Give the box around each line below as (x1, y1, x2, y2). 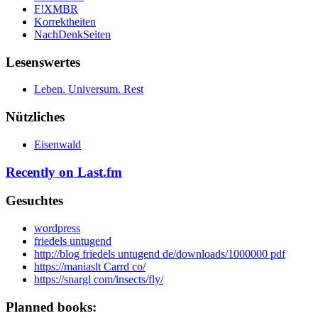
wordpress (34, 221, 80, 234)
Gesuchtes (6, 193, 63, 209)
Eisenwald (34, 138, 81, 150)
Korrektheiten (34, 15, 96, 28)
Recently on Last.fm (6, 164, 122, 180)
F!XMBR (34, 2, 78, 15)
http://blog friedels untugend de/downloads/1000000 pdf (34, 247, 285, 260)
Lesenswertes (6, 54, 80, 70)
